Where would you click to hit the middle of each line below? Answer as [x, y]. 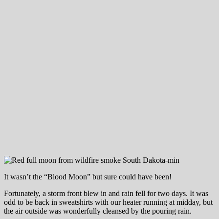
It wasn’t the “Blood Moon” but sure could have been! [88, 176]
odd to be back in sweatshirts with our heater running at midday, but [108, 202]
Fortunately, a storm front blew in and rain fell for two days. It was [106, 193]
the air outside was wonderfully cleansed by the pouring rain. [98, 211]
